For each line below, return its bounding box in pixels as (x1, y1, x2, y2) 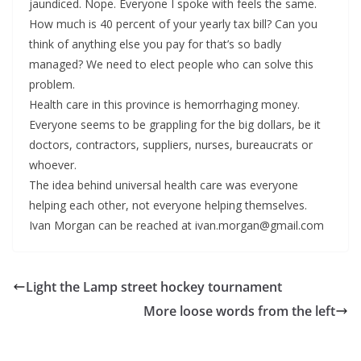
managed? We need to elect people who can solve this (29, 56, 313, 73)
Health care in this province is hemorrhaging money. (29, 97, 300, 113)
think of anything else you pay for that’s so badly (29, 36, 281, 52)
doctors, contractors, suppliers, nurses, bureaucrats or (29, 137, 313, 153)
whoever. (29, 157, 77, 173)
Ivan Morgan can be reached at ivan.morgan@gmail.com (29, 218, 324, 234)
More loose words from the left (143, 302, 335, 321)
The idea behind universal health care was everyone (29, 177, 298, 193)
